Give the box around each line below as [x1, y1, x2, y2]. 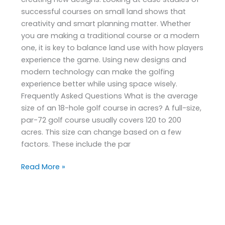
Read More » [21, 162, 66, 172]
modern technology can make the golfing [21, 66, 175, 77]
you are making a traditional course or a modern [21, 30, 200, 41]
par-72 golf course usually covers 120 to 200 [21, 115, 182, 125]
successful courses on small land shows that [21, 6, 186, 17]
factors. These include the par [21, 139, 131, 149]
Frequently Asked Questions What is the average [21, 90, 198, 101]
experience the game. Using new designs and [21, 54, 187, 65]
